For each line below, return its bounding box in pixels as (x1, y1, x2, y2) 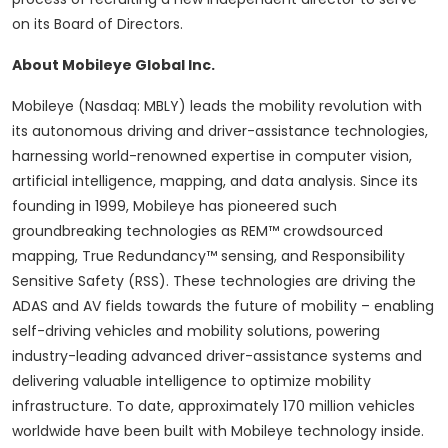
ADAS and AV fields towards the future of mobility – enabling (12, 296, 434, 317)
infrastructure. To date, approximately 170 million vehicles (12, 396, 415, 417)
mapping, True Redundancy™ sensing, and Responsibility (12, 246, 405, 267)
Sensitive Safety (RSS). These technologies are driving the (12, 271, 416, 292)
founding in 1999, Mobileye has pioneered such (12, 196, 337, 217)
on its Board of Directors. (12, 14, 183, 35)
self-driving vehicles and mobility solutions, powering (12, 321, 380, 342)
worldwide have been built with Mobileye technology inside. (12, 421, 424, 442)
